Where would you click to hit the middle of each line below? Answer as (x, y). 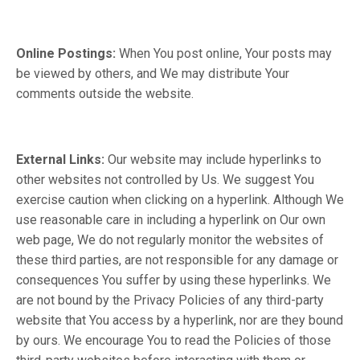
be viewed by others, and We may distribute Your (153, 74)
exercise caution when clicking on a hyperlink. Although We (180, 200)
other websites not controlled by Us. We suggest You (165, 180)
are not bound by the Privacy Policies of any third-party (170, 300)
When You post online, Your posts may (225, 53)
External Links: (62, 160)
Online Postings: (67, 53)
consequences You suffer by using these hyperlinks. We (174, 280)
